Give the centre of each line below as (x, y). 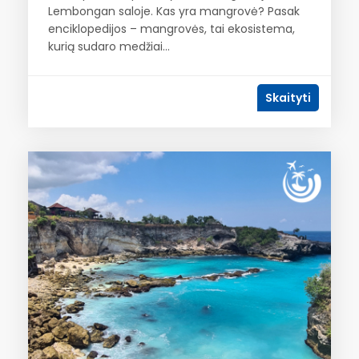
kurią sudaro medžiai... (109, 46)
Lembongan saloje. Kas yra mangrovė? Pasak (174, 11)
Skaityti (288, 98)
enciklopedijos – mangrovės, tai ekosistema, (171, 29)
